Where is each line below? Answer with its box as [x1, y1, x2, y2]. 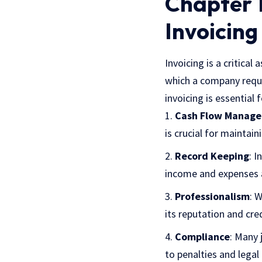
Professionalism [175, 189, 250, 204]
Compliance [175, 230, 230, 244]
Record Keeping [175, 149, 249, 163]
